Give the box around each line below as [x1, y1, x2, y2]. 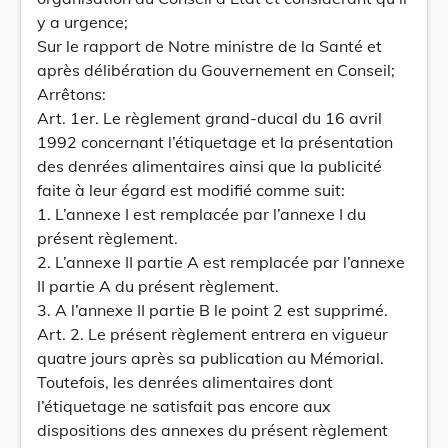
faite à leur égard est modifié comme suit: [37, 180, 345, 200]
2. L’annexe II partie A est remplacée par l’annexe [37, 252, 405, 272]
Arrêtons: [37, 84, 106, 104]
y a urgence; [37, 12, 128, 32]
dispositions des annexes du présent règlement [37, 420, 388, 440]
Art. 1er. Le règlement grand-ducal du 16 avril [37, 108, 382, 128]
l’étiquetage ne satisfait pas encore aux [37, 396, 331, 416]
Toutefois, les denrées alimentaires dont [37, 372, 333, 392]
